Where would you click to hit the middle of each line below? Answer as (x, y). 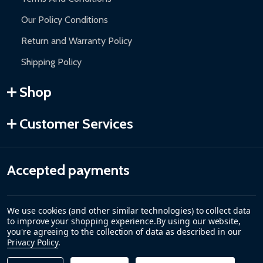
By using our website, (199, 221)
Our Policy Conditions (65, 20)
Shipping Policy (51, 62)
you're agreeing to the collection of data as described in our (124, 232)
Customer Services (76, 124)
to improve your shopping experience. (82, 221)
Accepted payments (68, 170)
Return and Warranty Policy (77, 41)
